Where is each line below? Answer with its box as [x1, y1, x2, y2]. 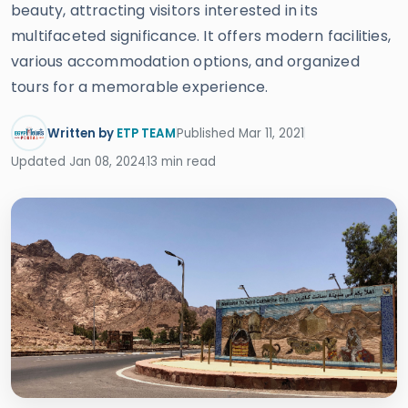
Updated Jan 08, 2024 [11, 153, 146, 170]
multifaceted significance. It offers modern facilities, [11, 25, 392, 46]
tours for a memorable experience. [11, 76, 269, 97]
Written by [47, 124, 117, 142]
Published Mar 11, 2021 [177, 124, 304, 142]
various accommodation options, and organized [11, 51, 360, 72]
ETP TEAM [117, 124, 176, 142]
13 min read [147, 153, 216, 170]
